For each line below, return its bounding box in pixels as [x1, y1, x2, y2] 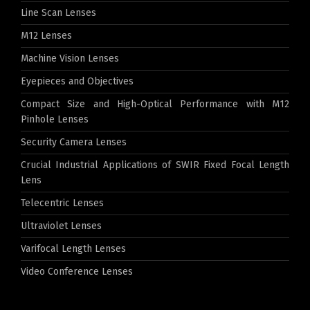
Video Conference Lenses [21, 266, 133, 278]
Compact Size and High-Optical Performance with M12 [21, 98, 289, 111]
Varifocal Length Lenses [21, 243, 126, 255]
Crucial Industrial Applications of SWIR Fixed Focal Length [21, 159, 289, 172]
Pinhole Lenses [21, 113, 89, 126]
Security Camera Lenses [21, 136, 127, 149]
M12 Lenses [21, 30, 72, 42]
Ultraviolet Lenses [21, 220, 102, 232]
